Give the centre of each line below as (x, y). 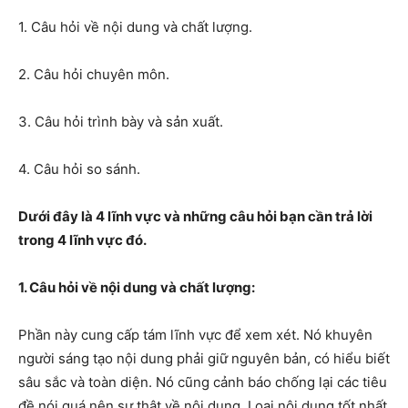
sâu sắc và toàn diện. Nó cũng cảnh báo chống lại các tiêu (203, 382)
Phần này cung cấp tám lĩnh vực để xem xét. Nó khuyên (195, 335)
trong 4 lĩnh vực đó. (82, 240)
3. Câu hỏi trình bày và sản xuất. (121, 122)
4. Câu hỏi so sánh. (79, 169)
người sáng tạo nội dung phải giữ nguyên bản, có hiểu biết (204, 358)
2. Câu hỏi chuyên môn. (94, 74)
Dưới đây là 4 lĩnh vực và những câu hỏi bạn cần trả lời (195, 216)
